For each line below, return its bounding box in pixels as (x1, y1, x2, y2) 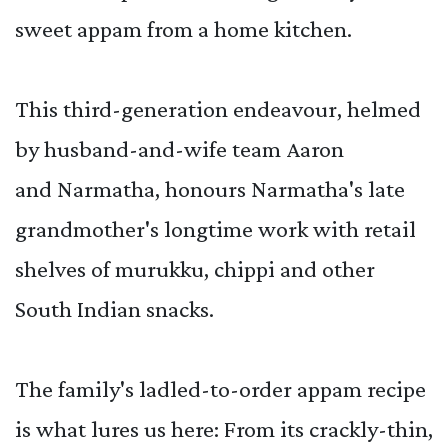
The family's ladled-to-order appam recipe (15, 374, 426, 402)
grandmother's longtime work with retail (15, 214, 416, 242)
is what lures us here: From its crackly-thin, (15, 414, 433, 442)
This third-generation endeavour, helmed (15, 94, 421, 122)
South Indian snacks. (15, 294, 214, 322)
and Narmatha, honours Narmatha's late (15, 174, 405, 202)
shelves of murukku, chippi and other (15, 254, 375, 282)
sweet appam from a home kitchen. (15, 14, 357, 42)
